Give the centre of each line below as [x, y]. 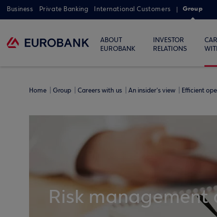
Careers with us [101, 91]
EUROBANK [118, 49]
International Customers [132, 9]
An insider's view [153, 91]
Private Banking [64, 9]
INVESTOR [168, 40]
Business [20, 9]
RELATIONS [170, 49]
